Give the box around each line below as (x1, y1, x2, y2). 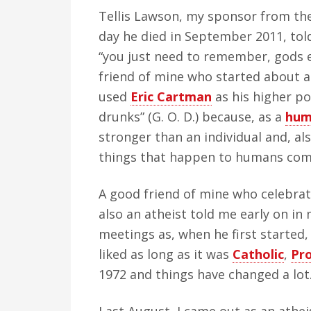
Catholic (233, 246, 284, 262)
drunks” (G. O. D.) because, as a (99, 108, 285, 125)
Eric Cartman (131, 88, 212, 105)
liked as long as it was (99, 246, 233, 262)
